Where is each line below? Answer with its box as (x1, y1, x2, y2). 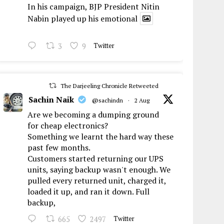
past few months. (27, 142, 91, 153)
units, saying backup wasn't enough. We (27, 164, 171, 175)
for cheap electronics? (27, 120, 108, 131)
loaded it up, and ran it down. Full (27, 186, 150, 197)
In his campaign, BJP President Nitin (27, 1, 160, 12)
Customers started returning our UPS (27, 153, 164, 164)
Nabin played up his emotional (27, 13, 138, 24)
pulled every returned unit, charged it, (27, 175, 166, 186)
